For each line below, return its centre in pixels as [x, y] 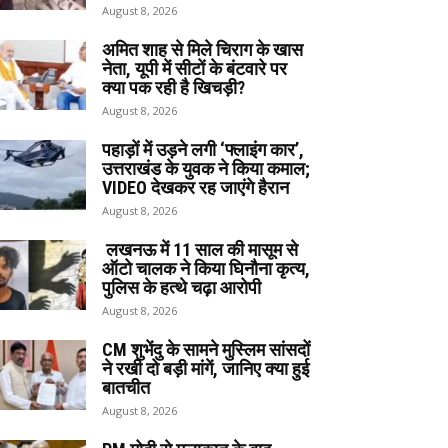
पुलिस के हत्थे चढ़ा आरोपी [181, 287]
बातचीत [126, 387]
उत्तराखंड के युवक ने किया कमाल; [206, 168]
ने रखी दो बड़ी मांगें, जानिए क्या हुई [205, 368]
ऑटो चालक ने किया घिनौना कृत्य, [206, 268]
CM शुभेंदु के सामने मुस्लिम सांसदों [206, 349]
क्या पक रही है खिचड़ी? [173, 87]
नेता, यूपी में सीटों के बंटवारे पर [194, 68]
